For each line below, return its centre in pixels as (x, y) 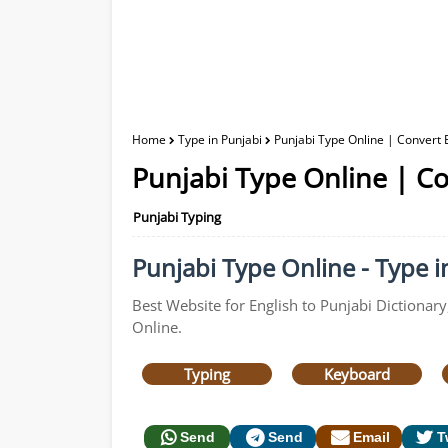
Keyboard (357, 374)
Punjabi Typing (177, 217)
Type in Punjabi (220, 139)
